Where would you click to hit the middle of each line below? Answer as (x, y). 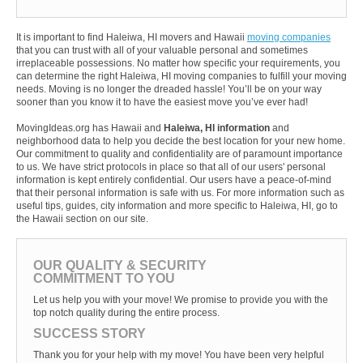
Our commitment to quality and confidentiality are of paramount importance (179, 154)
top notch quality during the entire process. (126, 313)
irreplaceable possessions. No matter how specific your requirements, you (178, 64)
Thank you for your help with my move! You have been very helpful (179, 355)
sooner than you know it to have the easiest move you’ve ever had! (162, 102)
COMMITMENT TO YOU (104, 279)
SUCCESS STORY (90, 334)
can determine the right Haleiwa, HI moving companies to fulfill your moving (181, 77)
